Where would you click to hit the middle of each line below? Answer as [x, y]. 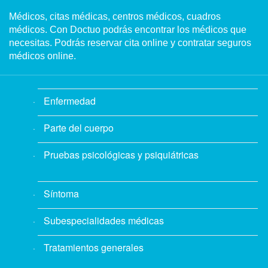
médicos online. [42, 56]
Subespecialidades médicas [104, 220]
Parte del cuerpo [79, 128]
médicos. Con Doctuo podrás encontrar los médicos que [128, 30]
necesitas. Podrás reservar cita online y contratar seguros [130, 43]
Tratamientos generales [94, 247]
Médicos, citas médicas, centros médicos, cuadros [115, 16]
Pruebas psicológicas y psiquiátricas [121, 155]
